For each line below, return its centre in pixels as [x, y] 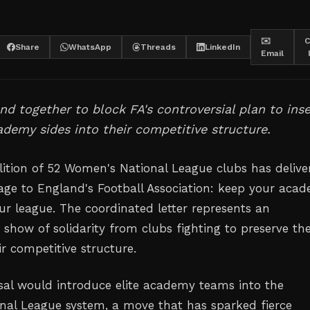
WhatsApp [90, 47]
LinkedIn [222, 47]
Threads [158, 47]
